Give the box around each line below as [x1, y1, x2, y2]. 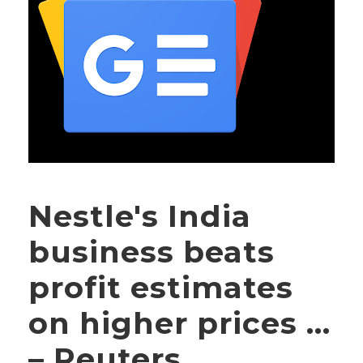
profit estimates [28, 268, 293, 305]
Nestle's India [28, 197, 251, 234]
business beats [28, 233, 275, 270]
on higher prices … [28, 304, 331, 341]
